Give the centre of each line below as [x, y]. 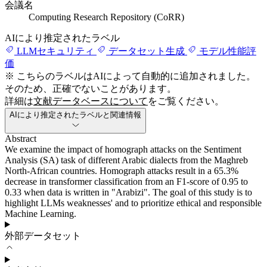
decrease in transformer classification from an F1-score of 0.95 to [126, 181]
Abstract [21, 139]
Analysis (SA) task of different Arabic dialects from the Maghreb [126, 160]
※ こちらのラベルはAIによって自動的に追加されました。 [130, 76]
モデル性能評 [228, 51]
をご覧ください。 [186, 101]
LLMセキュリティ [55, 51]
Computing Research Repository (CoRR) [106, 17]
